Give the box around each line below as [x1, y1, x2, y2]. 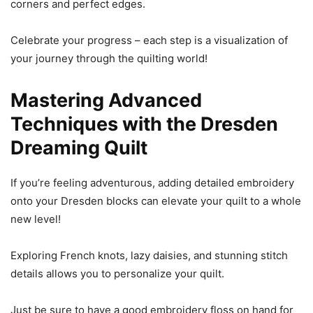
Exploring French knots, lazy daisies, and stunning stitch [10, 249, 288, 262]
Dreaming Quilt [10, 136, 147, 159]
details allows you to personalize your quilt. [10, 267, 224, 280]
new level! [10, 212, 61, 226]
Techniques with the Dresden [10, 112, 278, 136]
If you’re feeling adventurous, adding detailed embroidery [10, 176, 294, 189]
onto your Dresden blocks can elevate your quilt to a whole [10, 194, 301, 208]
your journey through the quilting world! [10, 52, 208, 65]
